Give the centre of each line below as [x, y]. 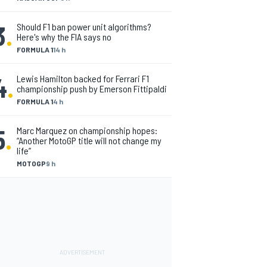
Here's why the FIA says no [64, 37]
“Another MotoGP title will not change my [89, 140]
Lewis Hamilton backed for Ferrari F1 [83, 78]
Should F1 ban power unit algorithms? [84, 27]
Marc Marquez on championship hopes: [87, 130]
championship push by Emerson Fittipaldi [92, 89]
